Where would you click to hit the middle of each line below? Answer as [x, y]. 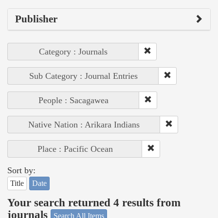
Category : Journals [73, 51]
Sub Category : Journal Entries [83, 76]
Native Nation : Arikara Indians [84, 124]
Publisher [36, 19]
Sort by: [21, 170]
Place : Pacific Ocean [75, 149]
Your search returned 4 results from [94, 203]
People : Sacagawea [73, 100]
